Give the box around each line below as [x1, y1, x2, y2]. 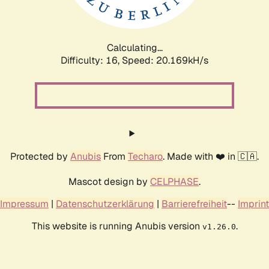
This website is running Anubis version [31, 219, 202, 232]
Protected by [10, 150, 70, 163]
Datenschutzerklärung [56, 197, 154, 210]
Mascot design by [68, 175, 150, 188]
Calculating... [106, 41, 163, 54]
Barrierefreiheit [162, 197, 227, 210]
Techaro [128, 150, 163, 163]
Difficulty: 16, [61, 53, 122, 67]
